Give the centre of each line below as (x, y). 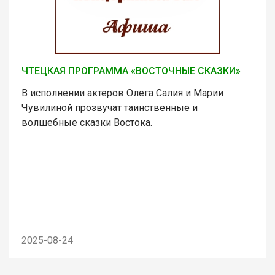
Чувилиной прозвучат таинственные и (110, 107)
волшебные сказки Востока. (87, 122)
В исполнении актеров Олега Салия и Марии (122, 93)
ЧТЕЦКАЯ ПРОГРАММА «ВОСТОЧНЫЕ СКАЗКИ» (131, 71)
